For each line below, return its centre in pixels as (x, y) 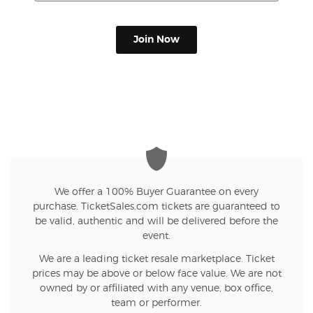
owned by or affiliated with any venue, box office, (156, 289)
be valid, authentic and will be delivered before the (156, 222)
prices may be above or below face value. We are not (156, 274)
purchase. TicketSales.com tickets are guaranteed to (156, 207)
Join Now (156, 40)
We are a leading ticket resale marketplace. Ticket (156, 260)
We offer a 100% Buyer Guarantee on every (156, 192)
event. (156, 236)
